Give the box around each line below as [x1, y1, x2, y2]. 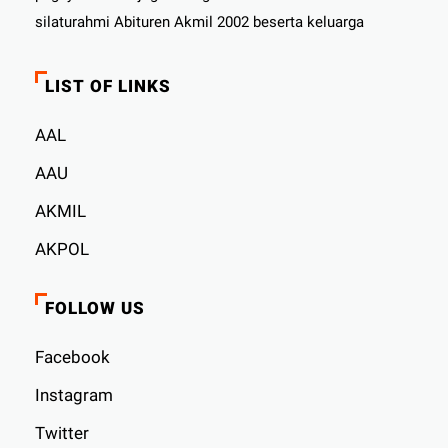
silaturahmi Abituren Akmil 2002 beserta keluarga [35, 12, 365, 31]
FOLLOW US [45, 297, 146, 318]
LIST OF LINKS [45, 75, 172, 96]
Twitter [35, 422, 90, 443]
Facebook [35, 346, 111, 367]
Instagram [35, 384, 114, 405]
